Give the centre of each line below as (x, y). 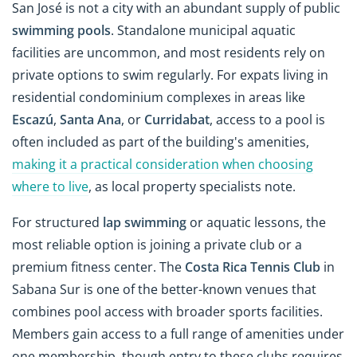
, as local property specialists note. (192, 186)
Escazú (33, 119)
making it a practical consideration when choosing (163, 164)
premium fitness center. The (98, 267)
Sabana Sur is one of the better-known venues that (164, 289)
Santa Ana (90, 119)
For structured (57, 222)
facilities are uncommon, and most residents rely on (169, 52)
